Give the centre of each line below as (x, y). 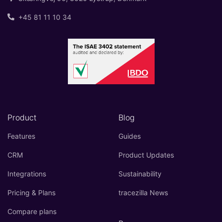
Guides (130, 136)
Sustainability (140, 174)
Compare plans (32, 212)
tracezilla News (143, 193)
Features (21, 136)
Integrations (27, 174)
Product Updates (146, 155)
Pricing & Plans (31, 193)
